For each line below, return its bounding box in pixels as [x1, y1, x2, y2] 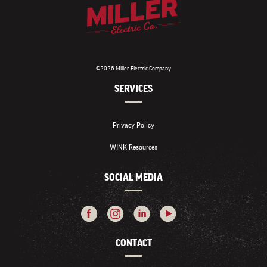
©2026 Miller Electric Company [96, 65, 171, 72]
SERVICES [114, 83, 153, 94]
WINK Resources [110, 143, 157, 151]
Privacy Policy [113, 121, 154, 129]
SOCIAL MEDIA [104, 172, 163, 183]
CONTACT [115, 238, 152, 249]
